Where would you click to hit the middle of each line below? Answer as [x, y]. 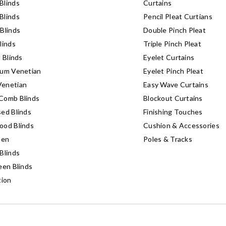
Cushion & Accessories [181, 125]
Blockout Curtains [173, 98]
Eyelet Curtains [169, 57]
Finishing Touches [173, 111]
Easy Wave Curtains [176, 84]
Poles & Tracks [168, 139]
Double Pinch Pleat [175, 30]
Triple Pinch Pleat [173, 43]
